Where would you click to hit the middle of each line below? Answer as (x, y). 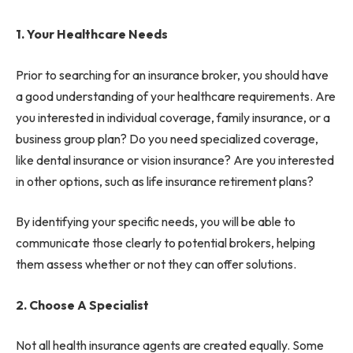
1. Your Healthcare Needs (92, 34)
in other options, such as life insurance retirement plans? (165, 181)
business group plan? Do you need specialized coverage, (167, 138)
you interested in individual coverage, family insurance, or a (173, 117)
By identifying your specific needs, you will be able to (156, 222)
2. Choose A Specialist (82, 305)
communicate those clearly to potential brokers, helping (165, 243)
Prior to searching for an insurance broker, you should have (172, 74)
